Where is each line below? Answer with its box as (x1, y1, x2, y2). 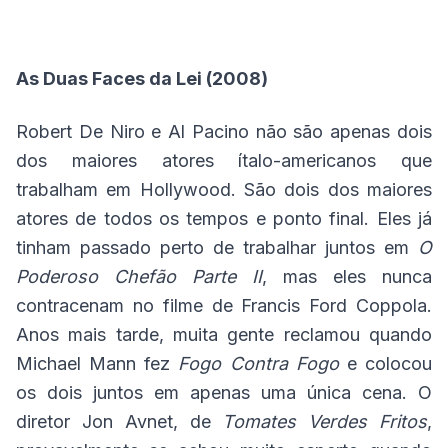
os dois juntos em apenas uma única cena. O (16, 382, 432, 404)
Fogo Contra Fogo (178, 353, 347, 375)
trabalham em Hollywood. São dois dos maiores (16, 179, 432, 201)
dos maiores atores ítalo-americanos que (16, 150, 432, 172)
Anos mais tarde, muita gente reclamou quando (16, 324, 432, 346)
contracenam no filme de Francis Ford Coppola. (16, 295, 432, 317)
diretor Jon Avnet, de (16, 411, 223, 433)
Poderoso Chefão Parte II (16, 266, 262, 288)
